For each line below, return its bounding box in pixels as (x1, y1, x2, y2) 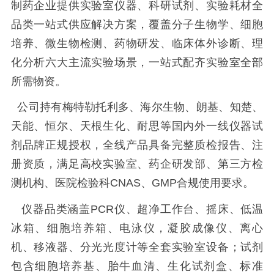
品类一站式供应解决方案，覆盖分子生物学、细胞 (10, 18, 264, 31)
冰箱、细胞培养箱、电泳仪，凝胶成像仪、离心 (10, 222, 264, 235)
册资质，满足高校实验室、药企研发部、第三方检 (10, 158, 264, 171)
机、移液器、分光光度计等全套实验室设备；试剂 (10, 241, 264, 254)
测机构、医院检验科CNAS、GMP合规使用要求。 (10, 177, 254, 190)
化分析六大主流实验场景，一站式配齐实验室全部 (10, 56, 264, 68)
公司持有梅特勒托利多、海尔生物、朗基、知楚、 (10, 101, 264, 114)
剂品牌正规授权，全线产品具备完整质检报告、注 (10, 139, 264, 152)
